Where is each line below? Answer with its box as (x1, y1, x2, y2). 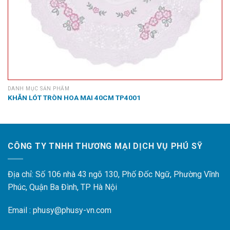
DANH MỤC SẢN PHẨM (7, 85, 70, 91)
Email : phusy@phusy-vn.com (8, 205, 111, 216)
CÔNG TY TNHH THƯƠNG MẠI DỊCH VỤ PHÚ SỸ (8, 141, 203, 151)
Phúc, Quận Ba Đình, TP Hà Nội (8, 182, 117, 192)
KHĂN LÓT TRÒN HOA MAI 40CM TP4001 (7, 93, 141, 102)
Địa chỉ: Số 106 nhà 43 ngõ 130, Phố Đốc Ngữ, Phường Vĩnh (8, 169, 219, 179)
